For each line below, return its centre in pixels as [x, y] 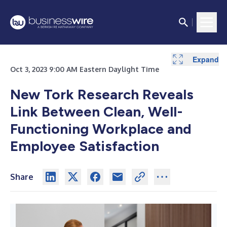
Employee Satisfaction [85, 146]
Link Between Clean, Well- [97, 111]
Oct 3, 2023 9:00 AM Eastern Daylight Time [85, 69]
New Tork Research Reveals [102, 94]
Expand [206, 59]
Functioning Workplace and [101, 129]
